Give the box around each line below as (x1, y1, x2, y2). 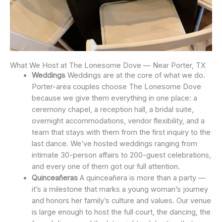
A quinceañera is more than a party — (77, 173, 206, 182)
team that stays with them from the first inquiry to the (31, 127, 211, 137)
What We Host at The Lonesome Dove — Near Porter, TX (10, 60, 206, 70)
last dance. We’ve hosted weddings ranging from (31, 139, 197, 148)
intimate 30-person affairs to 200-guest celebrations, (31, 150, 211, 160)
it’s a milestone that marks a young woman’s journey (31, 184, 208, 194)
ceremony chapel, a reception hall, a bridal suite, (31, 105, 194, 114)
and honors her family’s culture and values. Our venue (31, 196, 211, 205)
